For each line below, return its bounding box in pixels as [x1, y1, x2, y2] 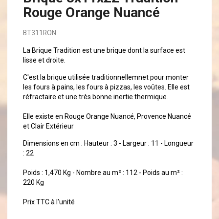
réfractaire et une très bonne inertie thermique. [23, 93, 169, 101]
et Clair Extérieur [23, 122, 74, 131]
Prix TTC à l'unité [23, 198, 75, 206]
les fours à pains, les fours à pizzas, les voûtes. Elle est [23, 83, 190, 91]
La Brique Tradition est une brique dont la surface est [23, 46, 186, 55]
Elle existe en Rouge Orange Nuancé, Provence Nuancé [23, 112, 192, 121]
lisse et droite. [23, 56, 66, 65]
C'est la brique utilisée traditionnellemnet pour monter [23, 73, 189, 82]
